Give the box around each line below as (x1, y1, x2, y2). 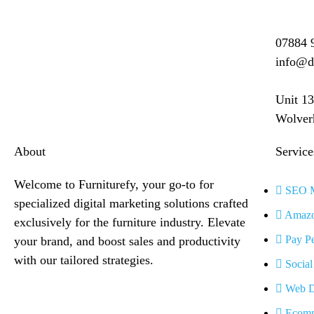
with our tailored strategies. (14, 253, 153, 267)
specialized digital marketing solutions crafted (14, 196, 248, 210)
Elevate (207, 215, 245, 229)
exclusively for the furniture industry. (14, 215, 204, 229)
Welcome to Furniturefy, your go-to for (14, 177, 214, 191)
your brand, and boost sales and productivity (14, 234, 240, 248)
